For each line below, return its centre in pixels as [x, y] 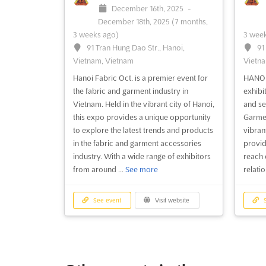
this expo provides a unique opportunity [142, 117]
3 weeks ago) [96, 35]
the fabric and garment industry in [130, 91]
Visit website [172, 201]
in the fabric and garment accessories [137, 143]
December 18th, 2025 [134, 22]
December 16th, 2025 [149, 9]
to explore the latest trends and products [143, 130]
